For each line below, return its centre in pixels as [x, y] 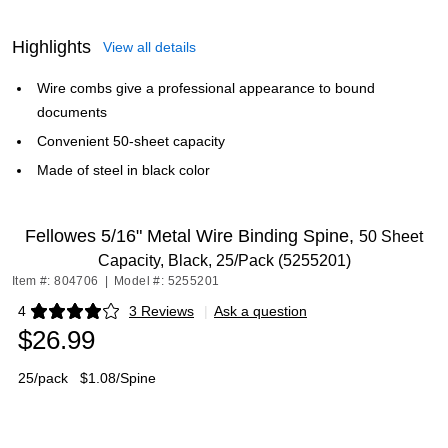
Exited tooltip [57, 317]
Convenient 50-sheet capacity [131, 141]
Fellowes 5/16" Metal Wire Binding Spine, [192, 236]
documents [72, 112]
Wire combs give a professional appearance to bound [206, 88]
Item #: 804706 [55, 281]
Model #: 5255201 [167, 281]
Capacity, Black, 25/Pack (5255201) [224, 260]
